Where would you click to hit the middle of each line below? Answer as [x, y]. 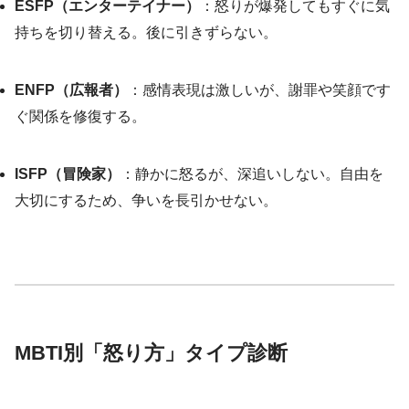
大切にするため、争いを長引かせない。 [146, 201]
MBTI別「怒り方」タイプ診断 [151, 353]
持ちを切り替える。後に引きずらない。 [146, 33]
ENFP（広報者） [71, 90]
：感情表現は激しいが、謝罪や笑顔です [259, 90]
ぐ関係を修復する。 [80, 117]
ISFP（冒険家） [68, 174]
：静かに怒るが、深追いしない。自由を [252, 174]
